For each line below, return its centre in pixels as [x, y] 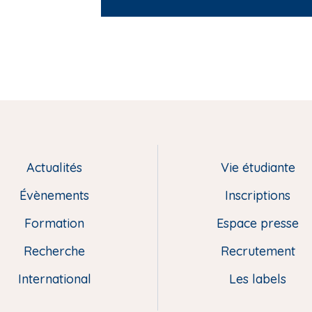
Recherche [54, 251]
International [54, 279]
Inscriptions [258, 195]
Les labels [258, 279]
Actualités [54, 167]
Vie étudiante [258, 167]
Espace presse [258, 223]
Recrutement [258, 251]
